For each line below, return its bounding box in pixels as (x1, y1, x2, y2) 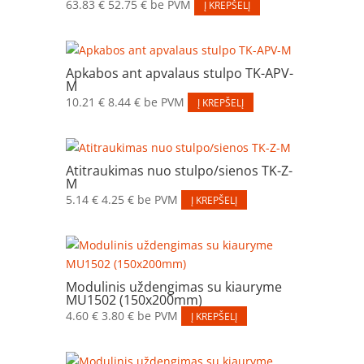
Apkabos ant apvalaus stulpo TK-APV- (65, 63, 293, 82)
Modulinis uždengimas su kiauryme (65, 277, 282, 296)
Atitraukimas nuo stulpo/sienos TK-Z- (65, 161, 292, 180)
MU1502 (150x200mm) (65, 290, 202, 309)
